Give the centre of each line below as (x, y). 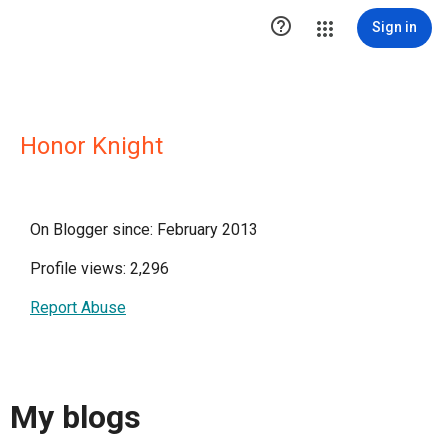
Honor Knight (91, 146)
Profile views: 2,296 (99, 268)
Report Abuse (78, 307)
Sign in (394, 27)
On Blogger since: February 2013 (144, 229)
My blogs (75, 417)
